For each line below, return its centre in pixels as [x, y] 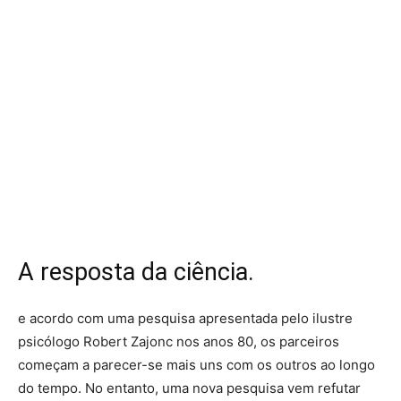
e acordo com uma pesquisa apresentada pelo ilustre [185, 319]
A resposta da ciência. [136, 273]
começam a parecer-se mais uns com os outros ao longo [196, 365]
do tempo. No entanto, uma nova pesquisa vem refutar [189, 388]
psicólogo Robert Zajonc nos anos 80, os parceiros [179, 342]
